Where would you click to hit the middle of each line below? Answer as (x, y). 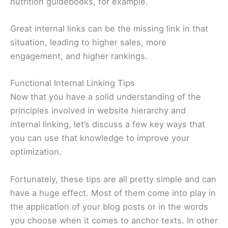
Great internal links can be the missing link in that (109, 29)
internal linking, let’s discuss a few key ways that (108, 124)
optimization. (37, 152)
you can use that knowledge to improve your (100, 138)
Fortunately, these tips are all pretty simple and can (113, 179)
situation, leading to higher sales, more (88, 42)
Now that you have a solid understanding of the (106, 97)
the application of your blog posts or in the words (109, 206)
